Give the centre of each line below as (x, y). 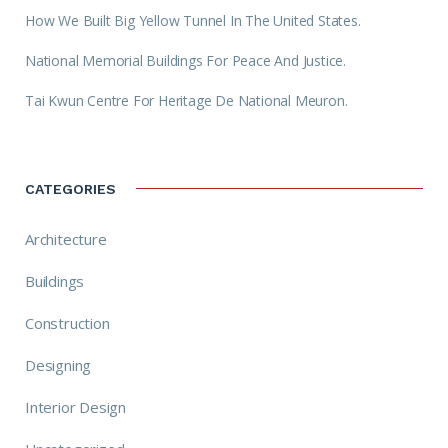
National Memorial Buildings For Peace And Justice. (185, 60)
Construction (67, 322)
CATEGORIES (70, 189)
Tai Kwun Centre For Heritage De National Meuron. (186, 100)
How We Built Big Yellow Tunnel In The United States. (193, 20)
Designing (58, 364)
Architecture (66, 238)
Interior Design (75, 406)
